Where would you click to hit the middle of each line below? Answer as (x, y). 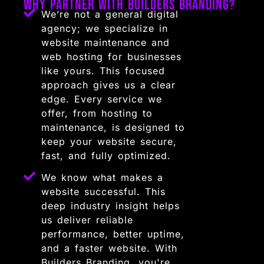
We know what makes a (103, 178)
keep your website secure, (109, 142)
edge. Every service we (102, 99)
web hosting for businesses (112, 57)
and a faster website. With (110, 248)
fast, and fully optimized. (106, 156)
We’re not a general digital (110, 14)
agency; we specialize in (105, 29)
